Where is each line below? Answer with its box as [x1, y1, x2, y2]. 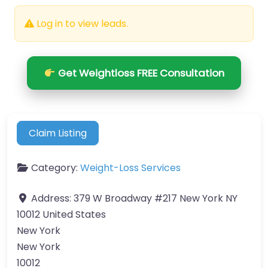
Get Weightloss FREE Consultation [55, 66, 224, 81]
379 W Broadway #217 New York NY [74, 191, 237, 205]
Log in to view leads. [34, 17, 128, 31]
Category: [31, 160, 80, 175]
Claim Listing [29, 126, 87, 140]
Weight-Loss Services [80, 160, 181, 175]
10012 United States [17, 207, 106, 221]
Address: [31, 191, 74, 205]
